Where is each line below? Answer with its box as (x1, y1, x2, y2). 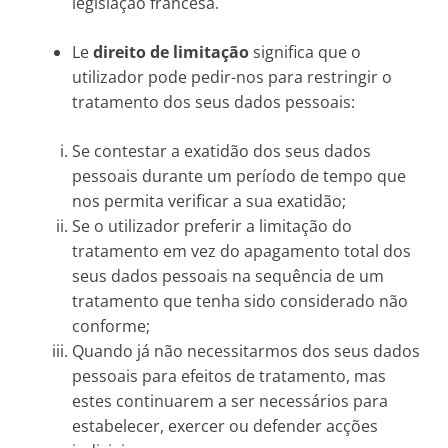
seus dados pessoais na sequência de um (72, 265, 384, 287)
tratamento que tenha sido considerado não (72, 290, 408, 312)
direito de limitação (93, 41, 249, 63)
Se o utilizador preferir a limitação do (72, 215, 352, 237)
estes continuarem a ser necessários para (72, 390, 388, 412)
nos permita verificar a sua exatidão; (72, 190, 346, 212)
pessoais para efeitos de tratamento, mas (72, 365, 386, 387)
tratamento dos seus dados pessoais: (72, 91, 355, 113)
